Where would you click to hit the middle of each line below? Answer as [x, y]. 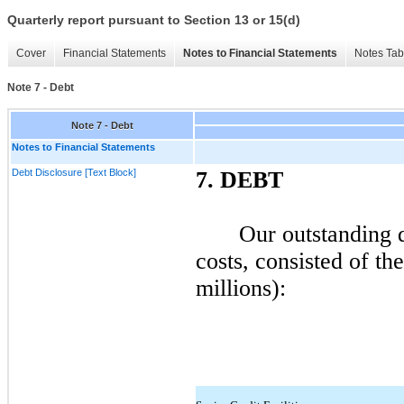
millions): [241, 288]
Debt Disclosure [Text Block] [74, 172]
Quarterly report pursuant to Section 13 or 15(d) [154, 20]
